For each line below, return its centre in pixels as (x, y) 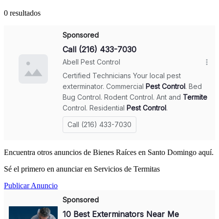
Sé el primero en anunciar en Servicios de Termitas (82, 169)
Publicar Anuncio (31, 186)
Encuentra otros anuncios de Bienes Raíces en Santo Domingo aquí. (109, 153)
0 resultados (22, 13)
